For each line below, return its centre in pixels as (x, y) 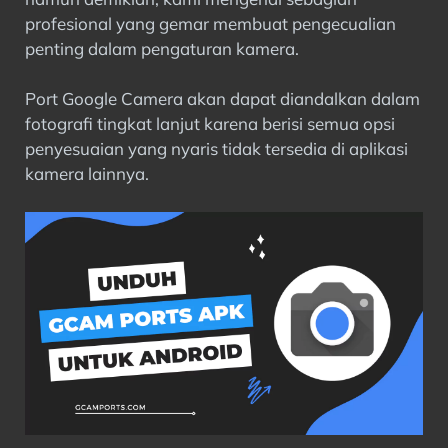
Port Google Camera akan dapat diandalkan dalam (222, 98)
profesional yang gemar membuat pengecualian (210, 23)
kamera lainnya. (87, 173)
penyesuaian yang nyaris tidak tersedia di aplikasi (216, 148)
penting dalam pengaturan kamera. (162, 48)
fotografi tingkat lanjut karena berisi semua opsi (210, 123)
